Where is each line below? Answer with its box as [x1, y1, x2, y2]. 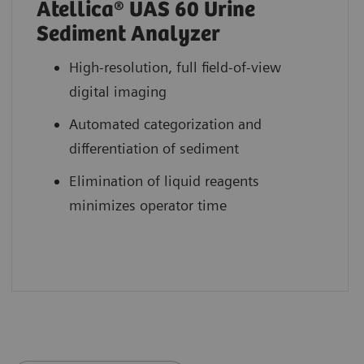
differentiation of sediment [68, 139, 239, 157]
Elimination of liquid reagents [68, 171, 259, 189]
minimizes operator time [68, 196, 227, 214]
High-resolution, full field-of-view [68, 58, 281, 76]
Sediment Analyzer [36, 21, 220, 47]
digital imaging [68, 82, 171, 100]
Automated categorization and [68, 115, 262, 132]
